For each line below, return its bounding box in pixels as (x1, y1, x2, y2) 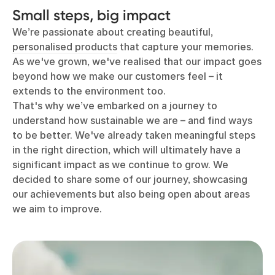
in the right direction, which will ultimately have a (12, 144, 241, 156)
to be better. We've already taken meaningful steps (12, 129, 255, 141)
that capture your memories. (117, 41, 254, 53)
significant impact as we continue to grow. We (12, 158, 228, 171)
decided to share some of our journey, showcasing (12, 173, 247, 185)
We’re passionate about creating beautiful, (12, 26, 213, 38)
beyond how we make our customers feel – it (12, 70, 223, 82)
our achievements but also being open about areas (12, 188, 250, 200)
